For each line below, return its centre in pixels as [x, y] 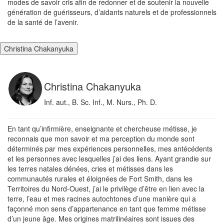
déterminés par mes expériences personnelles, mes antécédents [110, 149]
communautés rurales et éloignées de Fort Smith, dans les [100, 179]
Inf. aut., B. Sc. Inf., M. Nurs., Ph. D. [100, 102]
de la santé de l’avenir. [43, 22]
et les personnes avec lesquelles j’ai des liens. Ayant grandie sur [109, 159]
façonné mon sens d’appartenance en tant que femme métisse [107, 209]
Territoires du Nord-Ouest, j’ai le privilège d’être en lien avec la [106, 189]
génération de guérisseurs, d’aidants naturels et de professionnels [112, 12]
